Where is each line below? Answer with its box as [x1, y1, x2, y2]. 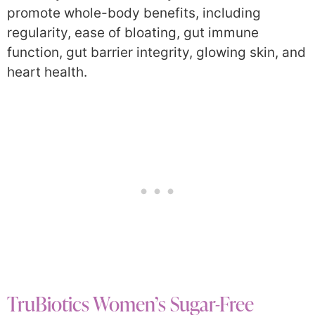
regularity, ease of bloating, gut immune [7, 25, 259, 41]
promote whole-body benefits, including [7, 5, 261, 22]
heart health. [7, 64, 87, 81]
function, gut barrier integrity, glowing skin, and [7, 44, 306, 61]
